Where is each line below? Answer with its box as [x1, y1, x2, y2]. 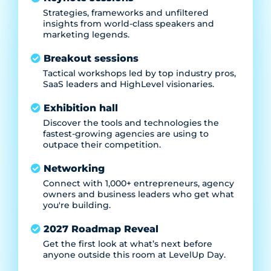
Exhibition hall [44, 102, 118, 114]
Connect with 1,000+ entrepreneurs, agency [43, 178, 234, 189]
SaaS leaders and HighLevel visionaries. [43, 79, 214, 90]
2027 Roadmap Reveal [44, 223, 158, 235]
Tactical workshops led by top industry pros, [43, 68, 236, 79]
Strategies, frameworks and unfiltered [43, 7, 209, 19]
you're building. [43, 200, 111, 211]
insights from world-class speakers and [43, 18, 214, 30]
